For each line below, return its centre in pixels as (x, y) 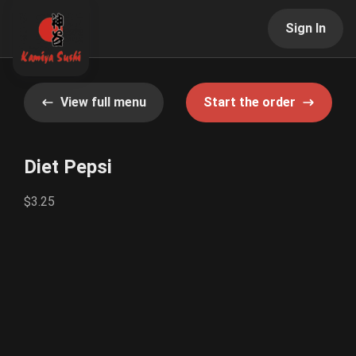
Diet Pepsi (68, 167)
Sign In (306, 28)
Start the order (250, 102)
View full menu (103, 102)
